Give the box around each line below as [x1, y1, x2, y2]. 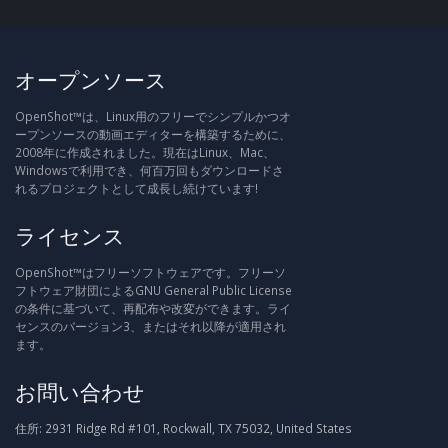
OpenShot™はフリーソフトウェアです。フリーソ [15, 264, 286, 280]
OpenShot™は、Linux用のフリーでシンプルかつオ [15, 108, 291, 124]
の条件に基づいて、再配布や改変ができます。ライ [15, 300, 291, 316]
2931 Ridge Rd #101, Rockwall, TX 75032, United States [42, 420, 352, 436]
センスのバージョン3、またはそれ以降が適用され [15, 318, 286, 334]
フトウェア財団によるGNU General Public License [15, 282, 292, 298]
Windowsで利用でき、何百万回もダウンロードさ [15, 162, 284, 178]
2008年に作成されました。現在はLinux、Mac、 [15, 144, 275, 160]
